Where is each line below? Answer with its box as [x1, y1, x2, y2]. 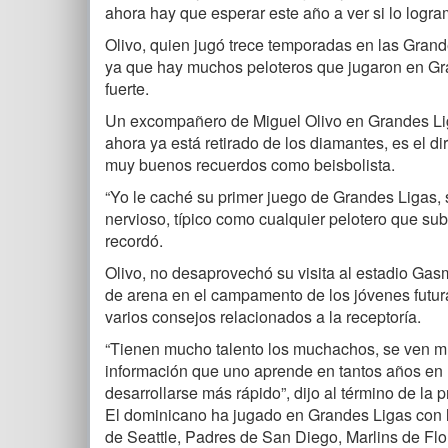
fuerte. [105, 76, 149, 100]
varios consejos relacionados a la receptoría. [105, 304, 421, 328]
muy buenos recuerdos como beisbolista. [105, 152, 395, 176]
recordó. [105, 228, 163, 252]
